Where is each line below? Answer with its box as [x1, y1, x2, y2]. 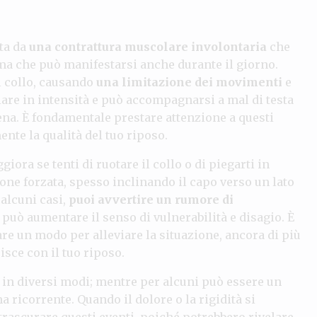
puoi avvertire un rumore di [69, 192, 234, 207]
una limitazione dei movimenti [96, 74, 282, 89]
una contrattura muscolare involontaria [29, 39, 267, 54]
